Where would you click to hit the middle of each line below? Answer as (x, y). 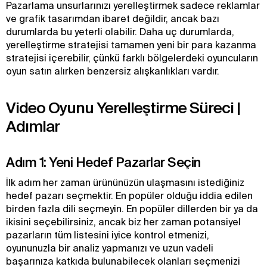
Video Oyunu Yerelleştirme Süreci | (123, 108)
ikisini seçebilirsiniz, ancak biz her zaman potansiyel (123, 222)
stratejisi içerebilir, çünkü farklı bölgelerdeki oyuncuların (132, 58)
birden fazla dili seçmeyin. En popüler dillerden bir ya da (132, 209)
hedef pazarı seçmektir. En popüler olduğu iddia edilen (129, 195)
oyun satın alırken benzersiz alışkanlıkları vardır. (113, 71)
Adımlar (33, 126)
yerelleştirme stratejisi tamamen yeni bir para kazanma (131, 45)
